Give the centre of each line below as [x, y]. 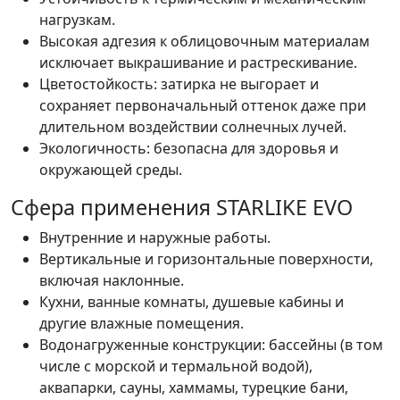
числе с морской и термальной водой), [176, 367]
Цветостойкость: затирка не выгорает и [179, 84]
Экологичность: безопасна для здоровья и [189, 149]
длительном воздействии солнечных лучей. [193, 127]
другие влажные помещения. [142, 324]
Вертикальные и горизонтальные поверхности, [206, 259]
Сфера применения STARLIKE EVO [182, 208]
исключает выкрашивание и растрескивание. [198, 63]
